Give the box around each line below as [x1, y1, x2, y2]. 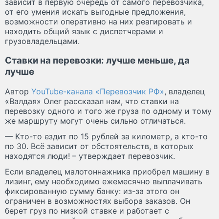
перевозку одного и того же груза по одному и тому [5, 106, 212, 116]
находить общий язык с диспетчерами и [5, 26, 163, 36]
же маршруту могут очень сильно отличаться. [5, 116, 186, 126]
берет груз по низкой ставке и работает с [5, 206, 169, 216]
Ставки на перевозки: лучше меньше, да [5, 55, 190, 66]
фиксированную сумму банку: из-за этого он [5, 186, 179, 197]
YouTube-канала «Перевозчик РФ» [31, 87, 164, 97]
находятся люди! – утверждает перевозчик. [5, 151, 175, 161]
